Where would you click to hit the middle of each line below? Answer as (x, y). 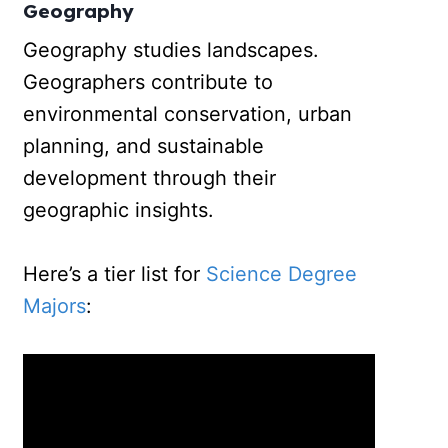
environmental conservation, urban (188, 114)
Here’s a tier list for (115, 274)
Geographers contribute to (148, 82)
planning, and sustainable (144, 146)
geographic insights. (119, 210)
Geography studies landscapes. (171, 50)
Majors (55, 306)
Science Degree (282, 274)
